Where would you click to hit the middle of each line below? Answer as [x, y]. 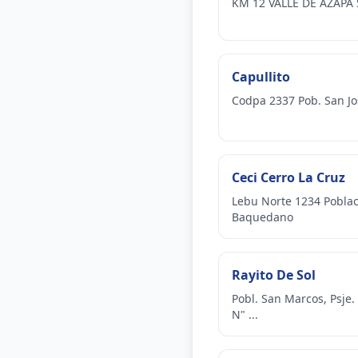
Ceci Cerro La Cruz [288, 177]
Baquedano [263, 217]
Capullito [261, 77]
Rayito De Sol [274, 275]
